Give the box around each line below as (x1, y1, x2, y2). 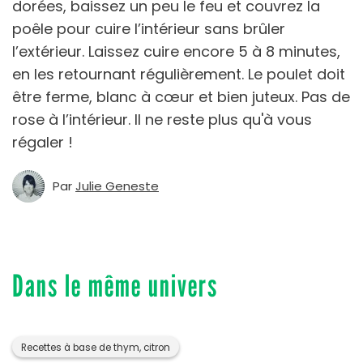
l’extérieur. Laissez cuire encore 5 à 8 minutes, (12, 41, 340, 62)
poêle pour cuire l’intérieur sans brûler (12, 19, 285, 40)
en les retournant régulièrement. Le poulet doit (12, 64, 345, 85)
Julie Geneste (75, 177, 159, 195)
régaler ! (12, 132, 73, 153)
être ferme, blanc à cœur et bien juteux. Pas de (12, 87, 350, 108)
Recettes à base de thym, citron (21, 341, 170, 355)
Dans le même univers (12, 267, 218, 305)
